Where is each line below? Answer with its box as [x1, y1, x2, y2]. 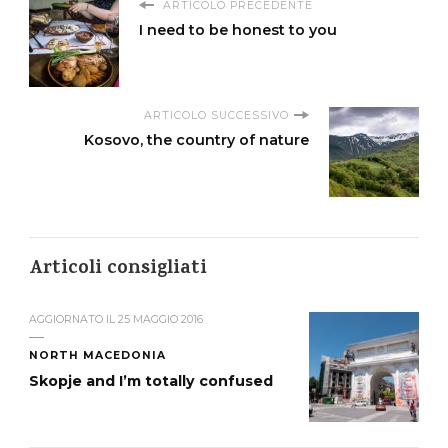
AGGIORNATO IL [29, 313, 118, 327]
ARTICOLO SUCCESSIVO [144, 109, 289, 123]
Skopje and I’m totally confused [29, 372, 273, 391]
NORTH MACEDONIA [29, 349, 166, 363]
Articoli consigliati [29, 254, 207, 287]
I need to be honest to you [139, 21, 337, 40]
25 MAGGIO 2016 [118, 313, 203, 327]
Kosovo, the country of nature [84, 131, 309, 150]
